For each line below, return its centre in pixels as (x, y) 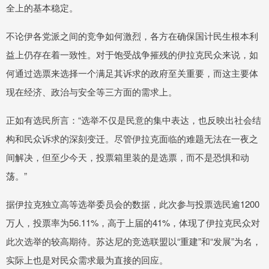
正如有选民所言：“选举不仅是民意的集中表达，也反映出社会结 (134, 120)
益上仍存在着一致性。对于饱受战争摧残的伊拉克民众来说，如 (132, 55)
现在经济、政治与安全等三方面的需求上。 (92, 92)
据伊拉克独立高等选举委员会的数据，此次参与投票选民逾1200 (133, 204)
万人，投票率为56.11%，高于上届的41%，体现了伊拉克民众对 (133, 223)
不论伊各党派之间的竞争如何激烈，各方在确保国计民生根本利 (132, 36)
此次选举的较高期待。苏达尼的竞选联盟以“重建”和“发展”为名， (134, 241)
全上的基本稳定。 (42, 8)
